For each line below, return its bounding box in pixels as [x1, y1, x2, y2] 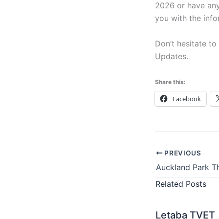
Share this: [155, 78, 186, 86]
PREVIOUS [162, 149, 201, 157]
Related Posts [155, 178, 206, 189]
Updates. [155, 51, 188, 61]
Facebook [173, 94, 201, 104]
